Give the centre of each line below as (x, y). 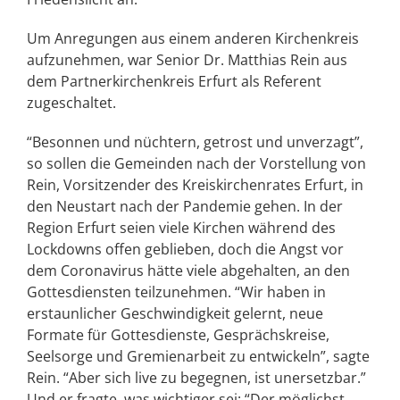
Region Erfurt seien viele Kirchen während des (181, 228)
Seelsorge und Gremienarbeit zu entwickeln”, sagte (198, 356)
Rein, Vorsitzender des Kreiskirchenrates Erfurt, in (195, 185)
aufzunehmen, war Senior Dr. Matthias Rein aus (187, 60)
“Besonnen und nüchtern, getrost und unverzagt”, (195, 142)
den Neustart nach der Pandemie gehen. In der (185, 206)
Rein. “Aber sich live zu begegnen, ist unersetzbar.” (196, 378)
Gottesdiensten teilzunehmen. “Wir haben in (176, 292)
